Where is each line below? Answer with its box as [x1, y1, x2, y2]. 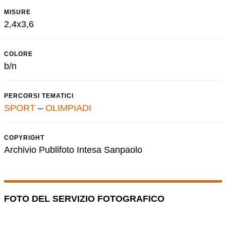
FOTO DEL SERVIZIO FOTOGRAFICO [4, 194, 164, 204]
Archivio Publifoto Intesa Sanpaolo [4, 145, 142, 155]
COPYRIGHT [4, 134, 44, 141]
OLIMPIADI [45, 103, 91, 113]
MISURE [4, 9, 31, 16]
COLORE [4, 50, 33, 58]
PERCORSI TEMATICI [4, 92, 74, 99]
